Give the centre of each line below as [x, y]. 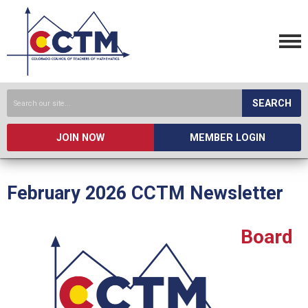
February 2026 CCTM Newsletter [145, 193]
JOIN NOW [80, 138]
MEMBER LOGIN [228, 138]
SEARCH [272, 103]
